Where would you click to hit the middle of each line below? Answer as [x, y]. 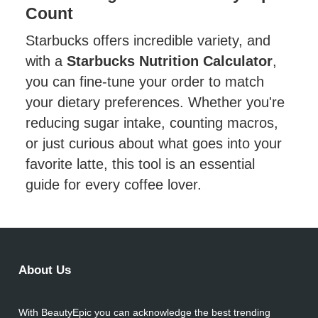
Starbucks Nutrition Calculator [170, 61]
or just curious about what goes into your [154, 143]
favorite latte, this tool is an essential [141, 164]
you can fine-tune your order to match [145, 82]
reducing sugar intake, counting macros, [152, 123]
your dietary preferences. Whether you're [155, 102]
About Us [45, 270]
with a [46, 61]
